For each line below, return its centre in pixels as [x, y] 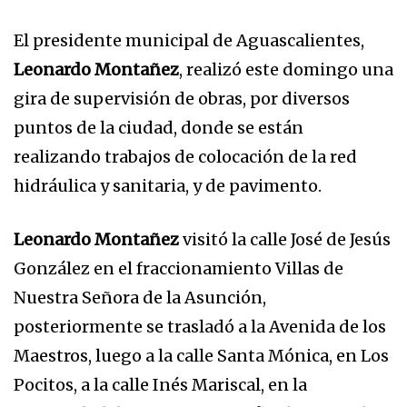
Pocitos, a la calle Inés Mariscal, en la [160, 385]
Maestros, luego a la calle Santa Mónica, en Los [201, 356]
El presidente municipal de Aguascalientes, [189, 40]
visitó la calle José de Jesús [285, 239]
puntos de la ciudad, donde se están [159, 128]
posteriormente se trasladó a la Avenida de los [200, 327]
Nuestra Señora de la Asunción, [140, 298]
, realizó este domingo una [286, 69]
